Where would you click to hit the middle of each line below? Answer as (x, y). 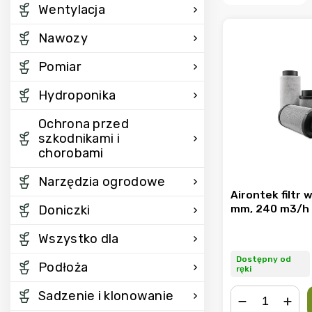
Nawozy (63, 38)
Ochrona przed (84, 124)
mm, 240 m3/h (270, 209)
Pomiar (60, 67)
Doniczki (64, 210)
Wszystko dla (79, 239)
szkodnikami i (79, 139)
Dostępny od (264, 259)
